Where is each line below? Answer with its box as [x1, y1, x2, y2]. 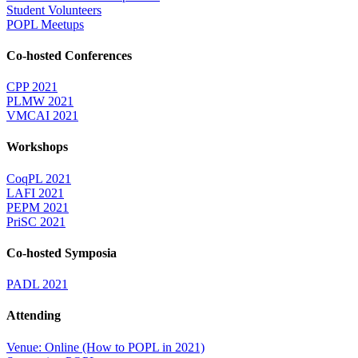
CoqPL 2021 [6, 171, 71, 185]
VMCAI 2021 [6, 109, 78, 123]
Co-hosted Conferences [6, 48, 132, 62]
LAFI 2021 [6, 185, 64, 200]
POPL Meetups [6, 17, 84, 31]
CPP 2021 [6, 80, 58, 94]
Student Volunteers [6, 2, 101, 17]
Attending [6, 308, 61, 323]
